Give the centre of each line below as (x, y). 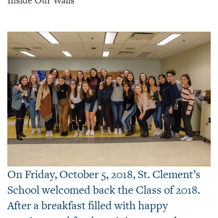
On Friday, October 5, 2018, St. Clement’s (104, 174)
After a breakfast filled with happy (88, 205)
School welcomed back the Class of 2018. (104, 190)
